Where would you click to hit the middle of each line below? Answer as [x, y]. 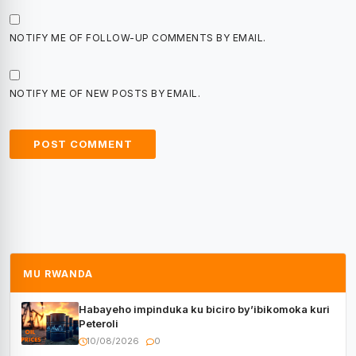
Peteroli [99, 324]
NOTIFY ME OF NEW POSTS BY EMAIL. [105, 94]
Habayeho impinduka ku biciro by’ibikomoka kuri [204, 310]
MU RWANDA [58, 274]
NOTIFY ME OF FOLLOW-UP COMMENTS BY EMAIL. [138, 38]
